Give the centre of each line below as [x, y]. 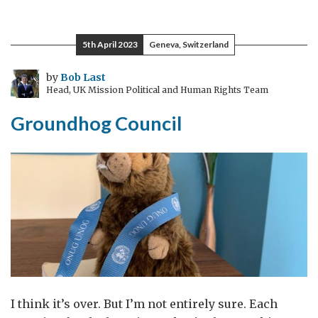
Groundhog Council [96, 123]
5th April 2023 [110, 44]
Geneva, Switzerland [189, 44]
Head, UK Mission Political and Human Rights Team [157, 89]
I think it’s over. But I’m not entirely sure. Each [144, 303]
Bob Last [83, 77]
